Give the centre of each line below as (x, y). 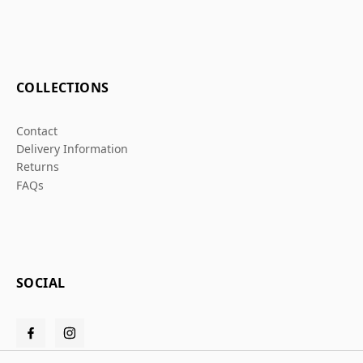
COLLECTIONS (63, 87)
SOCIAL (41, 283)
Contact (37, 130)
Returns (38, 167)
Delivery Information (72, 148)
